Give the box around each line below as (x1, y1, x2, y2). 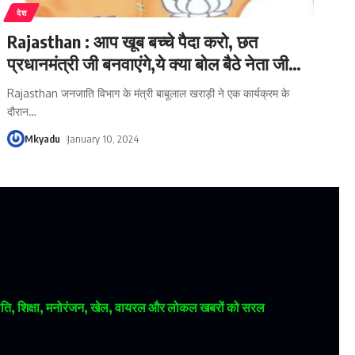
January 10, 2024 (67, 132, 139, 145)
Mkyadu (25, 132, 61, 145)
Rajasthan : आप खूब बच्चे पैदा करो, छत (7, 29, 258, 52)
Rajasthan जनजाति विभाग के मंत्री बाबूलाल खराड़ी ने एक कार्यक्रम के (7, 86, 290, 100)
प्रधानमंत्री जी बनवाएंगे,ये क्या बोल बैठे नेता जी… (7, 52, 302, 74)
